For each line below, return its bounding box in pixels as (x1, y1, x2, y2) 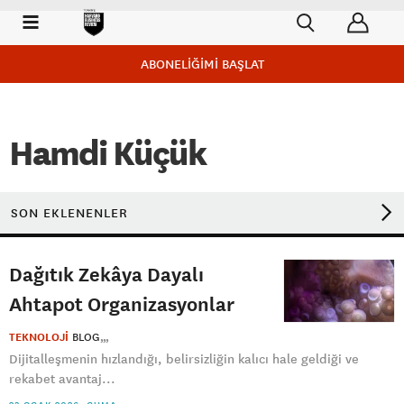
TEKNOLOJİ (9, 330, 69, 344)
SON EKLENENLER (11, 205, 128, 221)
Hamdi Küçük (9, 132, 207, 175)
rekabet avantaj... (9, 371, 115, 387)
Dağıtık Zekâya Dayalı (9, 262, 204, 286)
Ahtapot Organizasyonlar (9, 291, 234, 316)
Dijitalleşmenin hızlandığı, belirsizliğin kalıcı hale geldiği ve (9, 351, 359, 367)
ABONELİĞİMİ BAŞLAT (140, 56, 264, 72)
